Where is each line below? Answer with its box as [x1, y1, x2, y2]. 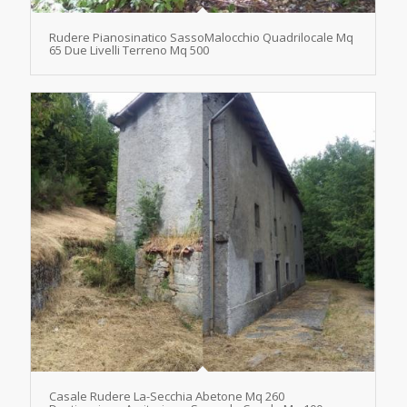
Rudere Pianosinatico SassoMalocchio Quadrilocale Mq [48, 28, 353, 45]
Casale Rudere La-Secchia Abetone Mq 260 [48, 387, 284, 404]
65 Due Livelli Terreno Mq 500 [48, 41, 209, 58]
